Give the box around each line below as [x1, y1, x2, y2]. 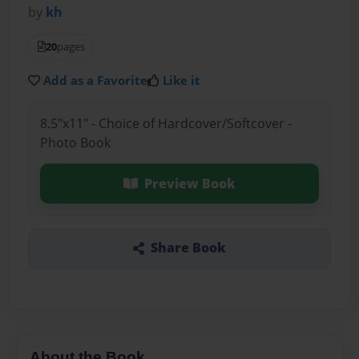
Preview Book [143, 174, 236, 192]
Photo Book [39, 133, 111, 151]
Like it [163, 72, 201, 89]
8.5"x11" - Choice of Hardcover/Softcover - [39, 114, 292, 132]
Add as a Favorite [43, 72, 148, 89]
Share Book [150, 239, 226, 257]
